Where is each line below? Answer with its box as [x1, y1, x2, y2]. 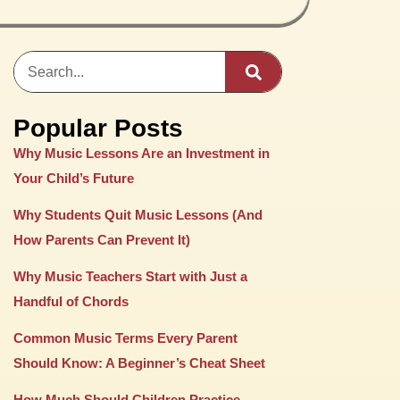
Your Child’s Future [13, 171, 135, 186]
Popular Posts [13, 114, 184, 142]
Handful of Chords [13, 294, 129, 309]
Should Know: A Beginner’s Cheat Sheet [13, 355, 266, 371]
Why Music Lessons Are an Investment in [13, 146, 271, 161]
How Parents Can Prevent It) [13, 232, 191, 247]
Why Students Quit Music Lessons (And [13, 207, 263, 222]
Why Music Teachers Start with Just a [13, 269, 248, 284]
